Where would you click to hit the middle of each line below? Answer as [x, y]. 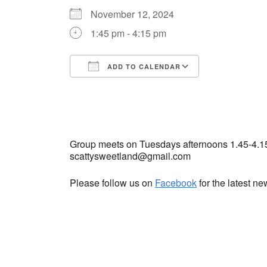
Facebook [176, 183]
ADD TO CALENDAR [143, 67]
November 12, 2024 [137, 14]
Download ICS [122, 88]
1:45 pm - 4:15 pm [128, 33]
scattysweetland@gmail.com [130, 156]
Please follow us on [112, 183]
